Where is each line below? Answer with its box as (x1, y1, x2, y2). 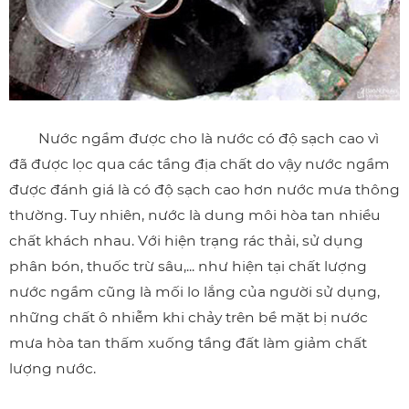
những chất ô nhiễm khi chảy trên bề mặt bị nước (9, 309, 368, 327)
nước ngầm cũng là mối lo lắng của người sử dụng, (9, 283, 380, 301)
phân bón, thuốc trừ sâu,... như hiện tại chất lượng (9, 257, 367, 276)
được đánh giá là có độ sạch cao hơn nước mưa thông (9, 181, 400, 199)
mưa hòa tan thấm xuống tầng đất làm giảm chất (9, 334, 367, 352)
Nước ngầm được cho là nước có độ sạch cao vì (9, 130, 379, 148)
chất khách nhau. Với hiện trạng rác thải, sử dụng (9, 232, 363, 250)
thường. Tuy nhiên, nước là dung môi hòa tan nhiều (9, 206, 381, 225)
